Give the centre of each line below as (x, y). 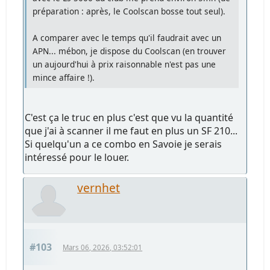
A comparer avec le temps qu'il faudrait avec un (127, 37)
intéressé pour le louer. (77, 157)
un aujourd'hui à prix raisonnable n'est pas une (124, 64)
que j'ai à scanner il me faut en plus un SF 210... (131, 130)
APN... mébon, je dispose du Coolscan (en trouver (130, 51)
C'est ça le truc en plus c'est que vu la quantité (129, 117)
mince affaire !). (64, 77)
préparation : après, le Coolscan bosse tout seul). (129, 11)
